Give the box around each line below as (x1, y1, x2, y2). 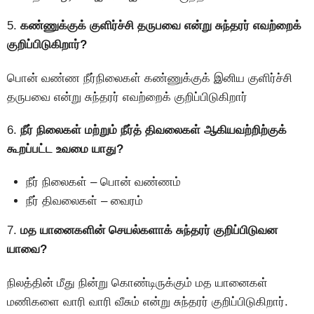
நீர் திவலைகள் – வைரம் (26, 194, 143, 208)
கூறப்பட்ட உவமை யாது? (7, 142, 123, 156)
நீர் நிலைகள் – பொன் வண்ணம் (26, 175, 181, 189)
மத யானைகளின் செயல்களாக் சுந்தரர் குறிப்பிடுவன (20, 224, 278, 238)
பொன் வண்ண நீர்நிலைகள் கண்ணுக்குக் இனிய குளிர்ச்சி (7, 71, 292, 85)
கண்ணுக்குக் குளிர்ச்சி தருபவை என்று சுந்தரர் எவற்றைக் (20, 19, 301, 33)
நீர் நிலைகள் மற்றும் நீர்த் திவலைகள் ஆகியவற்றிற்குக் (20, 123, 287, 137)
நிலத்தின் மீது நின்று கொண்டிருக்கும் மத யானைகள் (7, 275, 268, 289)
